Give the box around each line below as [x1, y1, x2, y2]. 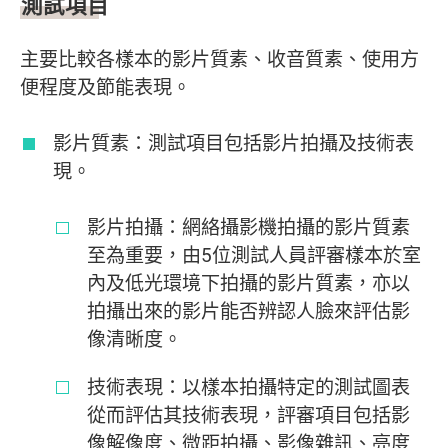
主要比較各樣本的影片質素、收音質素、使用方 [20, 46, 419, 73]
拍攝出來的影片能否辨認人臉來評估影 [86, 298, 410, 325]
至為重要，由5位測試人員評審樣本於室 [86, 242, 421, 269]
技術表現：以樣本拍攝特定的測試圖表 [86, 373, 410, 400]
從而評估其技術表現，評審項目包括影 [86, 401, 410, 428]
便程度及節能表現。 [20, 74, 191, 101]
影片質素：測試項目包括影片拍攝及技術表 [53, 130, 415, 157]
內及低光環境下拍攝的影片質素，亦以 [86, 270, 410, 297]
